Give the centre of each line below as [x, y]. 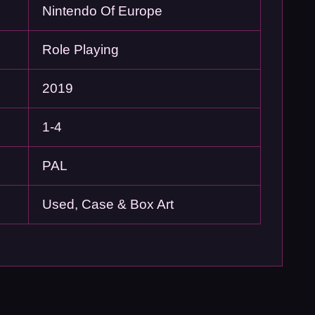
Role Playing [81, 50]
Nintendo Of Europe [102, 11]
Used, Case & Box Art [108, 204]
